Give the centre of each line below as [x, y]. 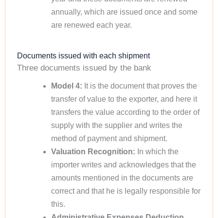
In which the [157, 152]
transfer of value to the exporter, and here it [124, 99]
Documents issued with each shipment [83, 55]
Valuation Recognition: [93, 152]
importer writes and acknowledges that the [123, 165]
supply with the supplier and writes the [117, 126]
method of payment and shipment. [109, 139]
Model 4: [66, 86]
